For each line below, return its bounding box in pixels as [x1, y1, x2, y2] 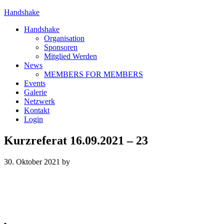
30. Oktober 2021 [4, 157, 60, 166]
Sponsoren [44, 43, 77, 51]
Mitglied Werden [44, 52, 97, 60]
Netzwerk [24, 97, 55, 105]
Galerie [24, 88, 47, 96]
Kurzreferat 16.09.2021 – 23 [4, 133, 148, 147]
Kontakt [24, 106, 49, 114]
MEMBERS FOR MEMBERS [44, 70, 143, 78]
